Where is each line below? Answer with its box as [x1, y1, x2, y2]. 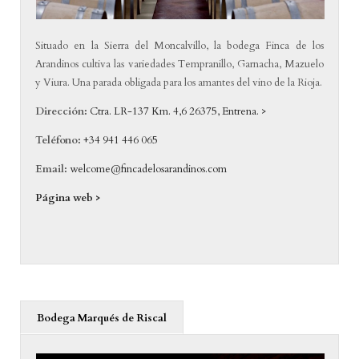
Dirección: [35, 103, 88, 119]
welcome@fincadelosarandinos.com [70, 161, 228, 176]
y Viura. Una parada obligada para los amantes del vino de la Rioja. [35, 75, 323, 90]
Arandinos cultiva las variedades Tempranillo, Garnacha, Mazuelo [35, 56, 324, 71]
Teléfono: [35, 132, 84, 147]
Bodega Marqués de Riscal [36, 311, 167, 326]
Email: [35, 161, 68, 176]
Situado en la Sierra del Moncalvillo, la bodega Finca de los [35, 38, 324, 53]
